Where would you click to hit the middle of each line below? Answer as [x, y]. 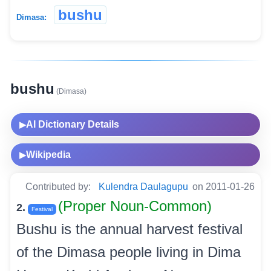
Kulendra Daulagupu [143, 186]
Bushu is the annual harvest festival [129, 229]
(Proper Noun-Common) [135, 206]
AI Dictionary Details [73, 124]
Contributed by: [59, 186]
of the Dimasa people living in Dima [129, 252]
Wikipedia [48, 154]
